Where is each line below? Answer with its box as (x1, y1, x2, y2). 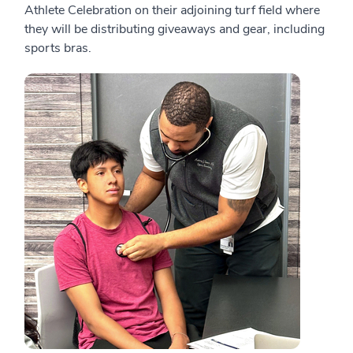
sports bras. (24, 39, 91, 57)
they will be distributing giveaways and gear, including (24, 20, 325, 38)
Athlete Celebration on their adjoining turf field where (24, 2, 320, 19)
